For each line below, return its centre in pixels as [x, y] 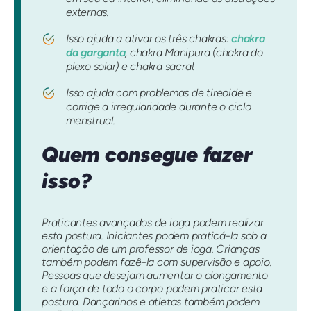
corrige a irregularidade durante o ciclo [159, 107]
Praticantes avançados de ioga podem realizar [153, 222]
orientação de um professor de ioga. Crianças [151, 249]
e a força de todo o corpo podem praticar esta [152, 288]
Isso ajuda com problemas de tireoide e [159, 93]
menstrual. [91, 121]
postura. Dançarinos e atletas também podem [151, 301]
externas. [87, 12]
